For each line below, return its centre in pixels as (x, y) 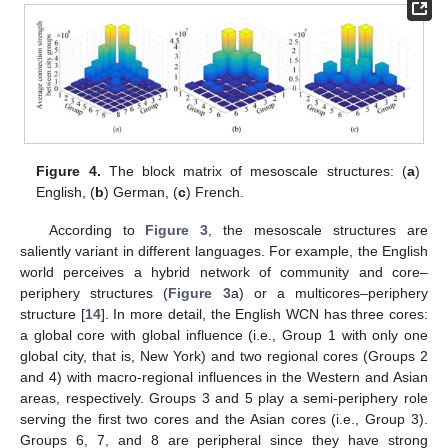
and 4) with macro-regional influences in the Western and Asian (224, 377)
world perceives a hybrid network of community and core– (224, 272)
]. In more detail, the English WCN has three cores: (264, 314)
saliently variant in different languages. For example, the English (224, 251)
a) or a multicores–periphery (329, 293)
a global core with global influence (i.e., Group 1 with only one (224, 335)
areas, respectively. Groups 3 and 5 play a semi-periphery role (224, 398)
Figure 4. (68, 171)
